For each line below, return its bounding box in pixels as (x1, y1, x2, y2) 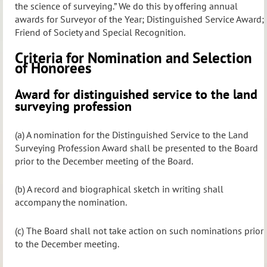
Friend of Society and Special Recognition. (15, 26, 185, 39)
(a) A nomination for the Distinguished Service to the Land (15, 128, 249, 141)
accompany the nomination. (15, 196, 127, 209)
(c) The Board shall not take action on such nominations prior (15, 224, 263, 237)
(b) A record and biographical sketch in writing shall (15, 183, 223, 195)
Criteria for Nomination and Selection (15, 48, 252, 67)
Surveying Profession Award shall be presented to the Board (15, 141, 258, 154)
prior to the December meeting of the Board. (15, 154, 193, 167)
